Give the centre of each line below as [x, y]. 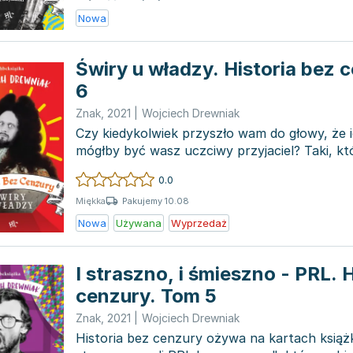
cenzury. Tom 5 [146, 296]
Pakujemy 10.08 [156, 201]
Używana [139, 223]
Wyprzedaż [199, 223]
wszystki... [106, 168]
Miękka [91, 201]
